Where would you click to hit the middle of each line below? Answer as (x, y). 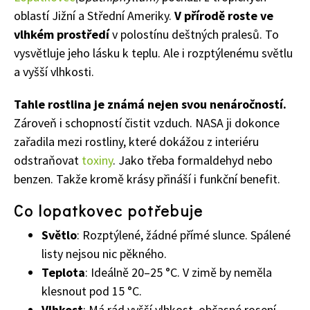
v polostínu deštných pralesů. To (195, 35)
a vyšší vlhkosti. (54, 72)
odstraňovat (48, 161)
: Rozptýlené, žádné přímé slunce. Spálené (184, 235)
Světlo (59, 235)
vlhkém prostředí (63, 35)
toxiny (97, 161)
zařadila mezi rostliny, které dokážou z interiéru (136, 142)
